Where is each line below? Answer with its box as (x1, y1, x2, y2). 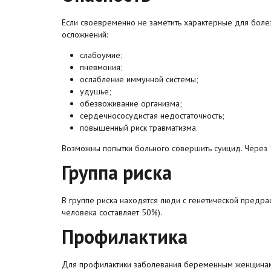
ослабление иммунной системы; (80, 74, 198, 85)
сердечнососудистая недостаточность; (80, 110, 224, 121)
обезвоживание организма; (80, 98, 182, 109)
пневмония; (80, 62, 123, 73)
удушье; (80, 86, 111, 97)
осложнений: (62, 29, 108, 40)
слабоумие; (80, 50, 123, 60)
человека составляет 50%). (62, 207, 162, 218)
